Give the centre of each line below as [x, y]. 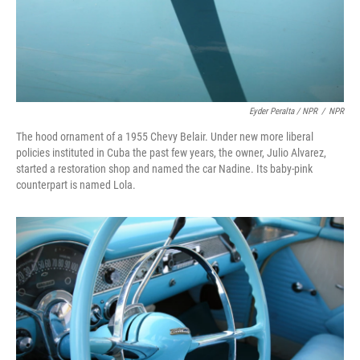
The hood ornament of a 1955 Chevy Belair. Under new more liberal [165, 137]
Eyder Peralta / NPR [283, 112]
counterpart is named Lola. [76, 185]
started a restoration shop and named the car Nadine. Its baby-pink [164, 169]
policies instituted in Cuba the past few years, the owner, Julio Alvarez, [171, 153]
